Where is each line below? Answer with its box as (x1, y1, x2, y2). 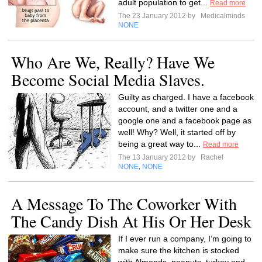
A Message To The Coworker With (11, 192, 237, 215)
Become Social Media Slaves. (11, 68, 205, 91)
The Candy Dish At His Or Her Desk (11, 210, 251, 232)
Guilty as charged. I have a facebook (118, 92, 254, 102)
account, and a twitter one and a (118, 104, 237, 113)
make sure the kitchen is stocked (118, 246, 239, 255)
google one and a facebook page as (118, 116, 251, 125)
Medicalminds (199, 12, 245, 20)
